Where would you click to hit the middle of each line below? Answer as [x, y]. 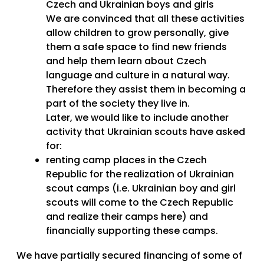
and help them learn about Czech [126, 61]
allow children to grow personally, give [137, 32]
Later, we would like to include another [137, 117]
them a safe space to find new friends [136, 47]
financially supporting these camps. [132, 230]
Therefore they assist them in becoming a [146, 89]
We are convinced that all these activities [145, 18]
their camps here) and [154, 216]
